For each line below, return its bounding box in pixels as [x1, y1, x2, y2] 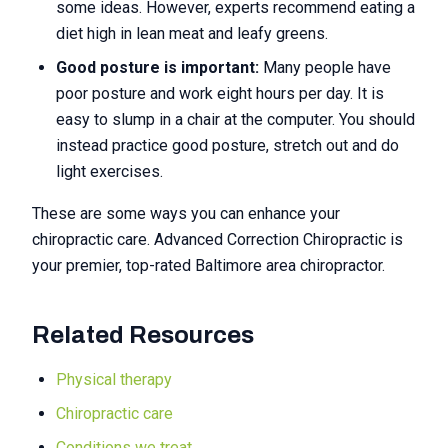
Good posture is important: [56, 58, 259, 77]
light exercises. [56, 162, 163, 181]
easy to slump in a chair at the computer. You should [56, 110, 415, 129]
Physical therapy [56, 370, 172, 389]
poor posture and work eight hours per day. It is [56, 84, 384, 103]
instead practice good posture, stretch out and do [56, 136, 399, 155]
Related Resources [32, 322, 254, 348]
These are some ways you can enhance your [32, 204, 340, 223]
